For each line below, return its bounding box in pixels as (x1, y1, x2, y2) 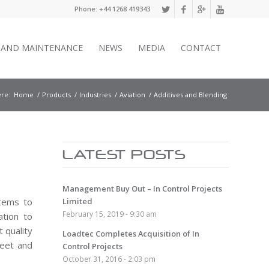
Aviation (119, 90, 145, 99)
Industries (79, 90, 111, 99)
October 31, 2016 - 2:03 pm (62, 254, 156, 264)
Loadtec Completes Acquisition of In (62, 228, 200, 239)
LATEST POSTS (62, 147, 187, 162)
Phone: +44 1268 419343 (74, 4, 150, 13)
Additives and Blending (154, 90, 227, 99)
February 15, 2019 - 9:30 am (62, 209, 157, 219)
